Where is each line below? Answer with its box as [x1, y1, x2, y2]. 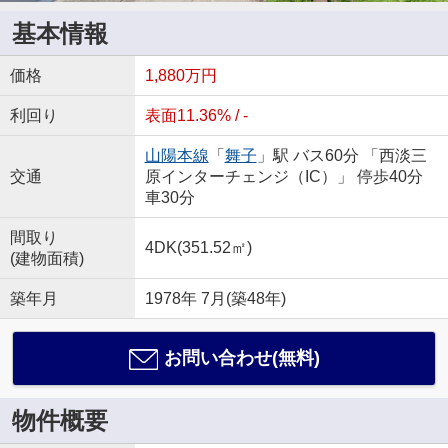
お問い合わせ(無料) [163, 348, 320, 369]
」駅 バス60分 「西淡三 [256, 147, 427, 165]
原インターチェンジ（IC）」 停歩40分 [144, 168, 423, 186]
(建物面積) [9, 250, 84, 268]
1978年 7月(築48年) [144, 290, 286, 308]
